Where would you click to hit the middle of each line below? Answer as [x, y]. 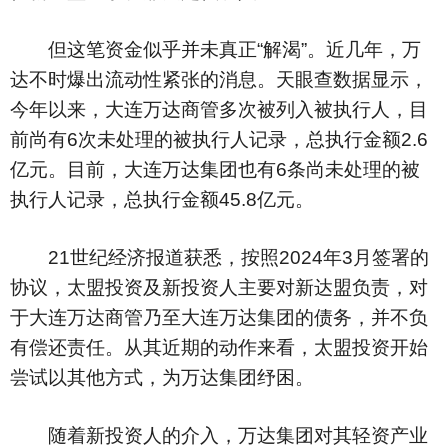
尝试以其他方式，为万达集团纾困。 [162, 377]
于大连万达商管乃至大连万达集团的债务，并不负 [219, 317]
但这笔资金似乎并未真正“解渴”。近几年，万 [215, 49]
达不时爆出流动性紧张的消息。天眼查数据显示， [219, 79]
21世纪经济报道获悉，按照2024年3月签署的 [219, 257]
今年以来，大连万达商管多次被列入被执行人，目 [219, 109]
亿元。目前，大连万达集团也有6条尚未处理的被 [215, 169]
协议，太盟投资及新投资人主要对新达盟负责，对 [219, 287]
